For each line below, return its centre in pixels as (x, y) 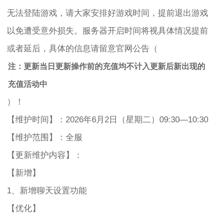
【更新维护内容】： (45, 155)
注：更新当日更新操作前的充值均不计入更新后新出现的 (107, 66)
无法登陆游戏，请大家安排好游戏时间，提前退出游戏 (108, 13)
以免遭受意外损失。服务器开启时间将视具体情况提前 (108, 31)
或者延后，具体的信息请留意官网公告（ (83, 48)
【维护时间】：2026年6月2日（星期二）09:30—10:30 (108, 119)
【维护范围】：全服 (45, 137)
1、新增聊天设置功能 (47, 190)
